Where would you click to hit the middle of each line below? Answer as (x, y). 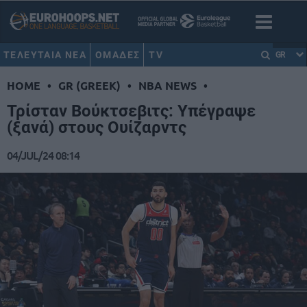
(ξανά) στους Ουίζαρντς (97, 128)
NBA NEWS (168, 86)
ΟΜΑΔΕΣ (118, 55)
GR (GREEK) (89, 86)
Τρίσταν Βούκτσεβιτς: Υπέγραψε (131, 111)
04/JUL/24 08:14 (43, 155)
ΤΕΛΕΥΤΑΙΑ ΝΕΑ (45, 55)
